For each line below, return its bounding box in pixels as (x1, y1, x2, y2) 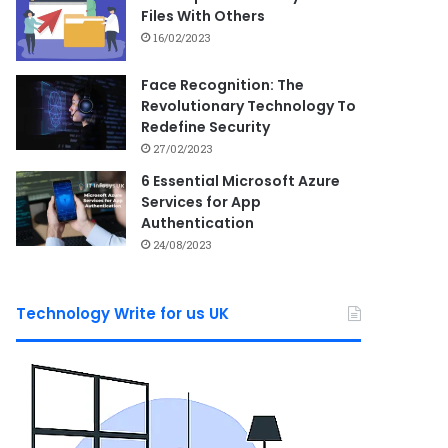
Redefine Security (141, 116, 271, 137)
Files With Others (141, 6, 266, 26)
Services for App (141, 191, 262, 212)
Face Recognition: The (141, 74, 305, 95)
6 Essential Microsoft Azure (141, 170, 341, 191)
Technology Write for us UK (16, 302, 230, 324)
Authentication (141, 212, 255, 233)
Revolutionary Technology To (141, 95, 357, 116)
